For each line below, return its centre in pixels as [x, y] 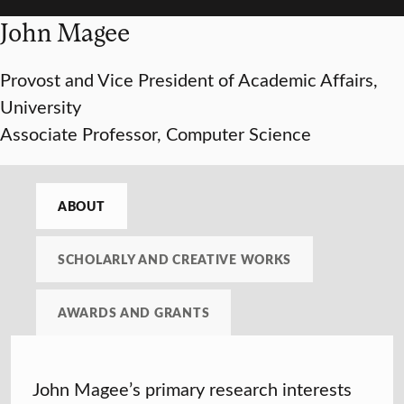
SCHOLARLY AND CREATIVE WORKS [175, 259]
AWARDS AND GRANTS [134, 312]
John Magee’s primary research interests [192, 389]
